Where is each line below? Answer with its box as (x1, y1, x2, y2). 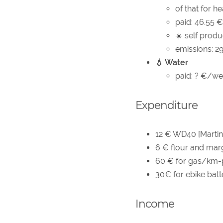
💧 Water (155, 57, 188, 67)
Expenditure (135, 98, 198, 111)
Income (135, 197, 174, 211)
